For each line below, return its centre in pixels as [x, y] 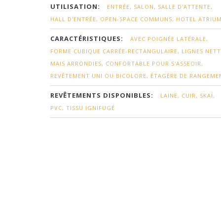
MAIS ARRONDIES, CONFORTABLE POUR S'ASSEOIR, [127, 63]
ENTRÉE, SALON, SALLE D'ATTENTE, [160, 7]
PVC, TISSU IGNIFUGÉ [83, 108]
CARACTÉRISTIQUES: [87, 38]
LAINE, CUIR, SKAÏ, [188, 95]
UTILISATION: [75, 6]
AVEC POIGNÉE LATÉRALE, [169, 39]
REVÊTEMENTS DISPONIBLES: [102, 95]
